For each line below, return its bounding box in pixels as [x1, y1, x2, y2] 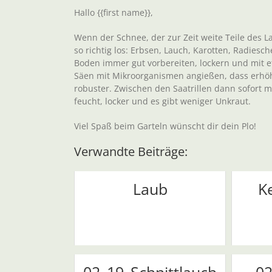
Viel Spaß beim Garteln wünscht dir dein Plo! [74, 120, 256, 132]
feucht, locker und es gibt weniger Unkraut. [74, 95, 251, 107]
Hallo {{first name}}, [74, 7, 153, 19]
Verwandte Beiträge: [74, 143, 188, 160]
